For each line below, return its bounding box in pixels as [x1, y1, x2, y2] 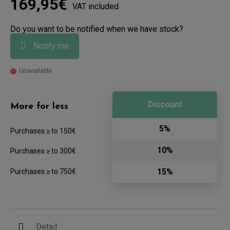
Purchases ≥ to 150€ [10, 127, 76, 136]
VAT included [72, 2, 119, 12]
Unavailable [19, 67, 52, 75]
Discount [147, 100, 182, 110]
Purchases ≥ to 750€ [10, 167, 76, 176]
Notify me [31, 41, 69, 51]
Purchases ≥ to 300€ [10, 147, 76, 156]
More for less [10, 102, 68, 112]
